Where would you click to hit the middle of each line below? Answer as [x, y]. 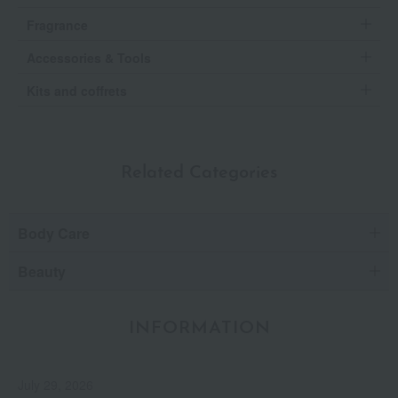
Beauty [42, 271]
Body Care [54, 233]
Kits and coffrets [77, 90]
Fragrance [57, 24]
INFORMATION [199, 328]
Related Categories [199, 173]
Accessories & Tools [89, 57]
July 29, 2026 [56, 384]
